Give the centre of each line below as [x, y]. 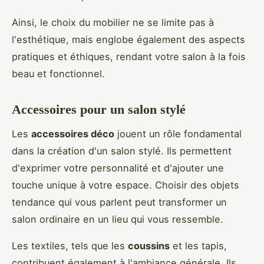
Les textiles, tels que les [70, 245]
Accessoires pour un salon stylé [99, 110]
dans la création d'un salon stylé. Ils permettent [122, 151]
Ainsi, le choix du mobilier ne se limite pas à [113, 23]
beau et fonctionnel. [58, 74]
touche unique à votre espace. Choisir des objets [126, 185]
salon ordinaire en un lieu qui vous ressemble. [118, 219]
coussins [149, 245]
